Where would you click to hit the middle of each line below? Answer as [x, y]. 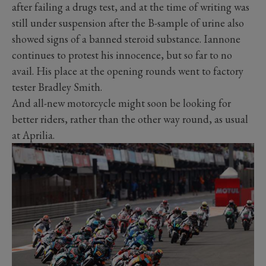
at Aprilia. [33, 135]
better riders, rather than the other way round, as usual [130, 119]
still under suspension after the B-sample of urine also [128, 23]
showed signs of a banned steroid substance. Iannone [126, 39]
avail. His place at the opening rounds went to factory [128, 71]
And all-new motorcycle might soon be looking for [121, 103]
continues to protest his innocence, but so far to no [122, 55]
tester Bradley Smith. [57, 87]
